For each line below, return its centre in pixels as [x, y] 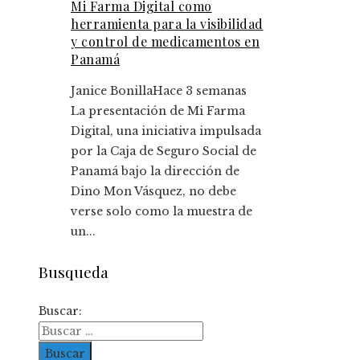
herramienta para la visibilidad [167, 23]
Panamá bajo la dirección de [155, 171]
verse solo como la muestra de [162, 211]
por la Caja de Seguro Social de [164, 151]
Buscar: [60, 311]
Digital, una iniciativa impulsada [166, 131]
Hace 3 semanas [200, 90]
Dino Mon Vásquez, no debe [153, 191]
